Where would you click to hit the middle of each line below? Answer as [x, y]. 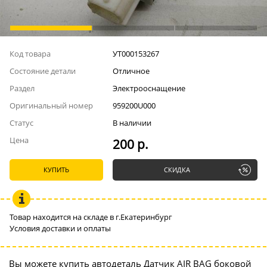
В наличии [132, 123]
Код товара [30, 54]
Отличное [131, 71]
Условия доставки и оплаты [60, 228]
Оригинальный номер [51, 105]
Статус [21, 123]
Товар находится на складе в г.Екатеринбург [91, 217]
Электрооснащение [149, 88]
